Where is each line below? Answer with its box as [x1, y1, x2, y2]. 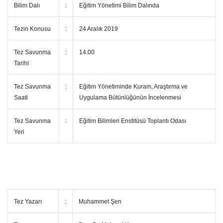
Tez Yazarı [14, 198, 42, 205]
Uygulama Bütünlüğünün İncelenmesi [79, 94, 181, 101]
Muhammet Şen [79, 198, 121, 205]
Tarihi [14, 60, 30, 67]
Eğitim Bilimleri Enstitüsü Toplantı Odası [79, 117, 191, 124]
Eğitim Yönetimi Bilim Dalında [79, 2, 161, 9]
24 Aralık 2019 [79, 25, 121, 32]
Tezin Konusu [14, 25, 52, 32]
